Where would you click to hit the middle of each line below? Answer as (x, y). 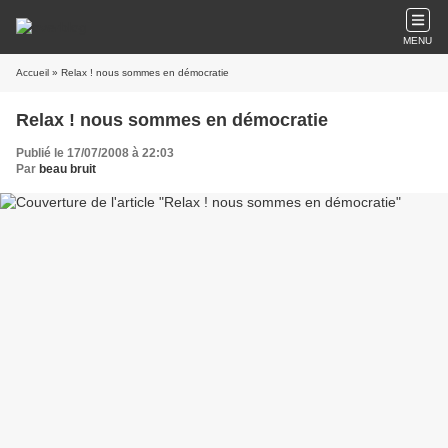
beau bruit (67, 169)
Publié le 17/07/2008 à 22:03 (95, 153)
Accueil (32, 72)
